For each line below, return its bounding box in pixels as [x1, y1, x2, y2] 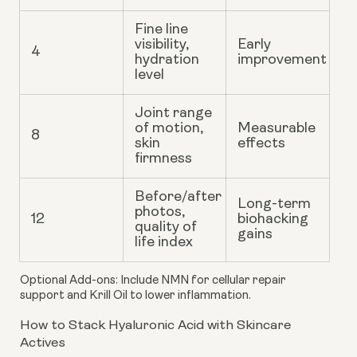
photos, [135, 205, 185, 221]
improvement [237, 53, 327, 69]
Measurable [237, 121, 316, 137]
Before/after [135, 190, 222, 206]
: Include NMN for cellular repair [116, 275, 286, 288]
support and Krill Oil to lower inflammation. [20, 290, 251, 303]
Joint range [135, 106, 212, 122]
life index [135, 235, 193, 251]
